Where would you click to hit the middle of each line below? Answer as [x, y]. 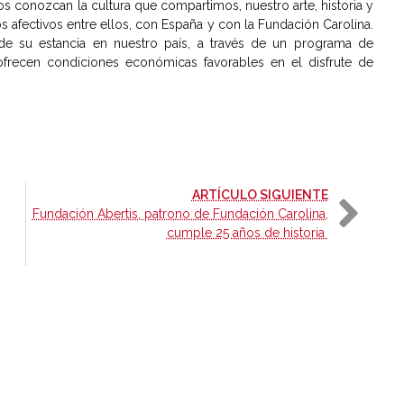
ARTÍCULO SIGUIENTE [260, 195]
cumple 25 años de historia [247, 233]
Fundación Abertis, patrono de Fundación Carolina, [180, 214]
